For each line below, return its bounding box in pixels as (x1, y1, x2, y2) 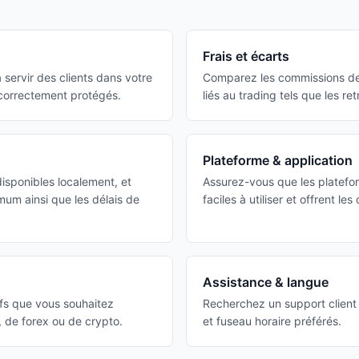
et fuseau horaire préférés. (203, 314, 341, 328)
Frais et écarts (203, 48, 289, 64)
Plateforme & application (203, 152, 353, 168)
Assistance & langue (203, 274, 329, 290)
